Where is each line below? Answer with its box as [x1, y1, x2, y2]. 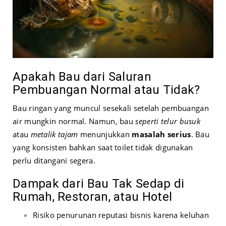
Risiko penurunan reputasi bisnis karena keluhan [33, 209, 209, 220]
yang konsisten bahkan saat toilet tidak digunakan [13, 142, 193, 152]
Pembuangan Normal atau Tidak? [13, 82, 200, 97]
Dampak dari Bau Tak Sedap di [13, 176, 185, 191]
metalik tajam [30, 129, 78, 139]
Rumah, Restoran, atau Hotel [13, 189, 173, 204]
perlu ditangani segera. [13, 155, 95, 165]
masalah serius [132, 129, 191, 139]
